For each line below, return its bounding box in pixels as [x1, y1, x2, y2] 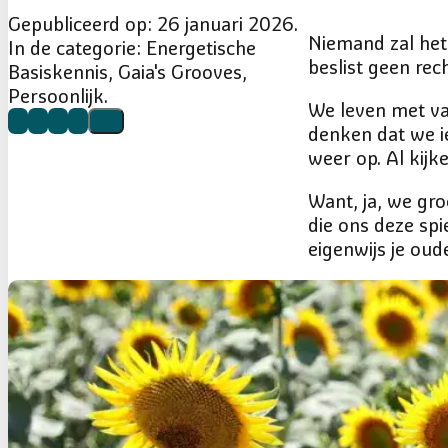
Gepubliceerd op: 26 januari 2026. [8, 11, 298, 36]
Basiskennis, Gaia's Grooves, [8, 59, 247, 84]
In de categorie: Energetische [8, 35, 256, 60]
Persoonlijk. [8, 83, 108, 108]
